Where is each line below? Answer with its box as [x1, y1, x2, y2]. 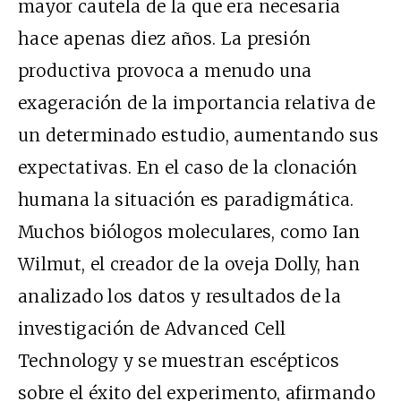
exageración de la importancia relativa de [18, 91, 376, 114]
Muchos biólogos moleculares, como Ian [18, 220, 361, 243]
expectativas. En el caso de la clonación [18, 156, 358, 178]
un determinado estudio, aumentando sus [18, 124, 379, 146]
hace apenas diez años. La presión [18, 27, 311, 49]
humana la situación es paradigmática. [18, 188, 354, 210]
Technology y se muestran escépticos [18, 349, 339, 371]
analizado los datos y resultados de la [18, 285, 341, 307]
